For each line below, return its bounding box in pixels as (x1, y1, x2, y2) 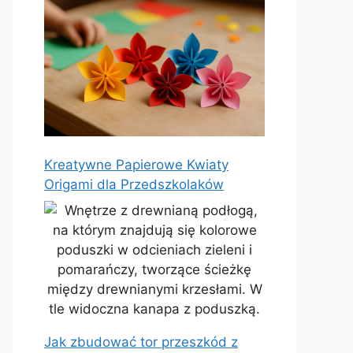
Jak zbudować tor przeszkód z (44, 334, 238, 351)
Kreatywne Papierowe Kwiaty (44, 156, 229, 173)
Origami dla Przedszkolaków (44, 176, 224, 192)
